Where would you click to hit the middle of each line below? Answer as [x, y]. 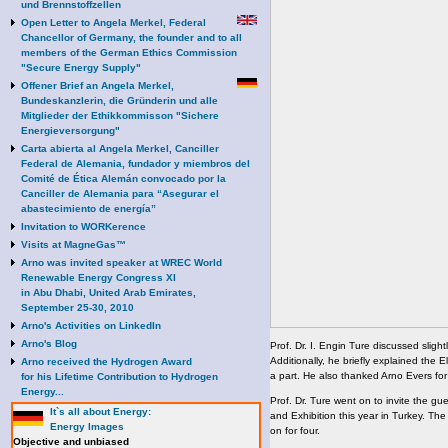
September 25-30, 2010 [77, 307]
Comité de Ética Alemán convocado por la [123, 178]
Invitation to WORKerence [83, 226]
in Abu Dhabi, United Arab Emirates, [108, 292]
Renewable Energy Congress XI [98, 277]
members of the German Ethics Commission [129, 52]
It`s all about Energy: [100, 411]
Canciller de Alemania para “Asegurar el [120, 193]
